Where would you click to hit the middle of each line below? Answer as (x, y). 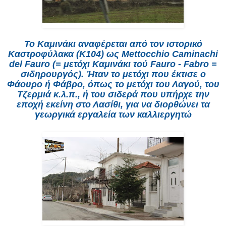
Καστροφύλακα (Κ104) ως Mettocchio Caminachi (113, 54)
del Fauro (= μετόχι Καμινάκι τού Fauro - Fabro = (113, 64)
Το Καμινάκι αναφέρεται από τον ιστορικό (113, 44)
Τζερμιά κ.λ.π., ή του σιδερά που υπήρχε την (113, 95)
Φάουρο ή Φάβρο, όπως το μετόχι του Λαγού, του (113, 84)
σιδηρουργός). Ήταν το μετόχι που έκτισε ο (113, 74)
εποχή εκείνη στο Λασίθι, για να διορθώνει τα (113, 105)
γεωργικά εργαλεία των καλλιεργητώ (113, 115)
